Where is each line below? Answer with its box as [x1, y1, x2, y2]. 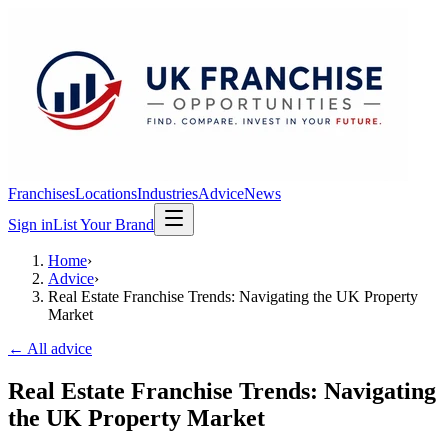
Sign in [8, 216, 53, 233]
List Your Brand [53, 216, 154, 233]
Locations [75, 185, 137, 202]
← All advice [8, 340, 92, 357]
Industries [137, 185, 198, 202]
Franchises [8, 185, 75, 202]
